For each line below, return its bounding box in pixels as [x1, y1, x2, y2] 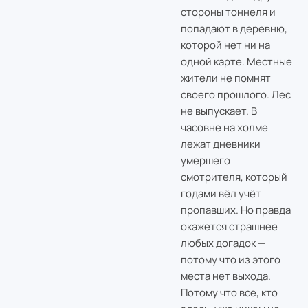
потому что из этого [180, 252, 280, 267]
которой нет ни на [180, 37, 270, 52]
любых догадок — [180, 235, 266, 250]
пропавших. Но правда [180, 202, 291, 217]
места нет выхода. [180, 268, 271, 283]
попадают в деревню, [180, 21, 287, 36]
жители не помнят [180, 70, 271, 85]
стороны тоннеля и [180, 4, 276, 19]
